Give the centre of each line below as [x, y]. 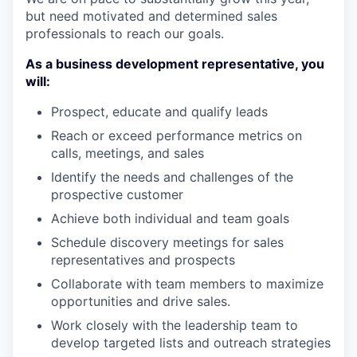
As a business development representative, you [175, 64]
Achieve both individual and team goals [170, 218]
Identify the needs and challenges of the [172, 177]
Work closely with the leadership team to [175, 325]
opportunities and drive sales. [141, 301]
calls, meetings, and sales [127, 153]
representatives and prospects [143, 260]
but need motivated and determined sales [151, 16]
